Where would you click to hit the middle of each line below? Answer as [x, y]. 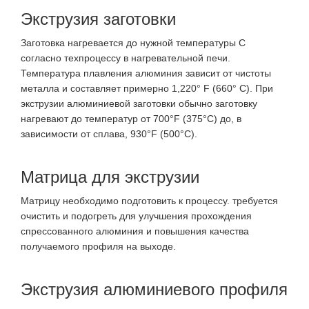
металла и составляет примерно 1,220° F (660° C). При [147, 89]
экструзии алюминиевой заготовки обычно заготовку [139, 104]
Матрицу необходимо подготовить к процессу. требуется [149, 201]
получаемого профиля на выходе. [98, 247]
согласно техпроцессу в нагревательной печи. [126, 58]
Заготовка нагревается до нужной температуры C [133, 43]
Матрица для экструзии [110, 177]
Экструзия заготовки [98, 19]
